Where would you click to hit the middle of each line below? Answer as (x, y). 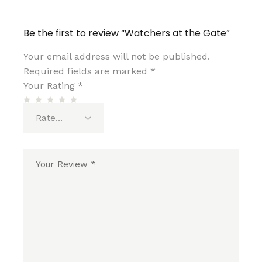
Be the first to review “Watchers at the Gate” (127, 33)
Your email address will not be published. (117, 56)
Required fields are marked (87, 71)
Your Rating (51, 86)
